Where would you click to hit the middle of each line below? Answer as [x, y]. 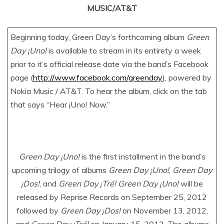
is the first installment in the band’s [143, 156]
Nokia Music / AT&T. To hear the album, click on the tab [109, 91]
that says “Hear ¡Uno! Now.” [60, 104]
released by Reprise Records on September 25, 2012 [112, 197]
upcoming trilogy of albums [60, 170]
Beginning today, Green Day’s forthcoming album [98, 37]
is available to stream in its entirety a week [124, 50]
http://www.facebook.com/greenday [98, 77]
